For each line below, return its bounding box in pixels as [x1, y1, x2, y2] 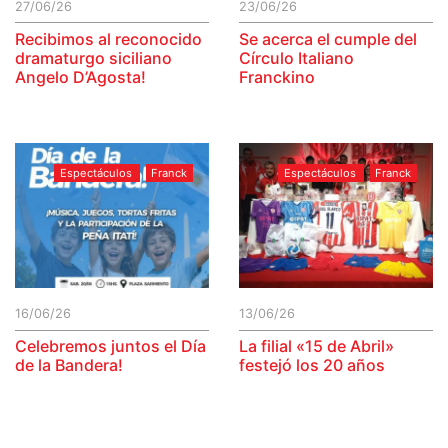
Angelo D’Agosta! [15, 66, 146, 87]
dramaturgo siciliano [15, 47, 172, 68]
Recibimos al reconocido [15, 28, 202, 49]
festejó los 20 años [239, 355, 385, 376]
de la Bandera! [15, 355, 123, 376]
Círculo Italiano [239, 47, 354, 68]
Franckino [239, 66, 315, 87]
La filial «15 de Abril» [239, 336, 394, 357]
